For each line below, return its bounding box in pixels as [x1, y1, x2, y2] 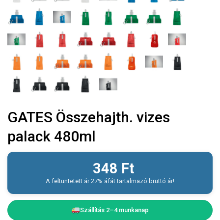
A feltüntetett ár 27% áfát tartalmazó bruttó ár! [46, 177, 174, 185]
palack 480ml [7, 127, 96, 145]
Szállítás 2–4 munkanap [80, 206, 149, 214]
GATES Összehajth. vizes [7, 108, 170, 126]
